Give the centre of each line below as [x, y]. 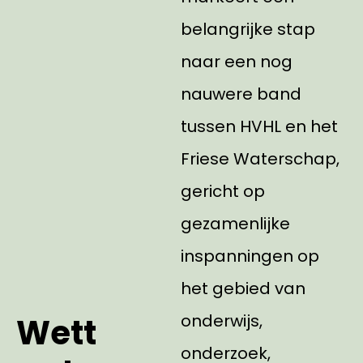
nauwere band [241, 94]
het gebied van [243, 288]
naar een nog [236, 62]
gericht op [222, 191]
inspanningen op [250, 256]
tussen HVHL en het [259, 126]
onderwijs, [221, 321]
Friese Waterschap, [260, 159]
